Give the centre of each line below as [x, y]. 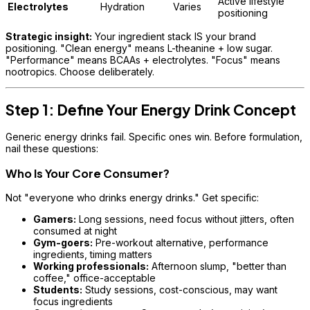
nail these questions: [52, 149]
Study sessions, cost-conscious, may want [180, 290]
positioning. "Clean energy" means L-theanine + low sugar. [139, 48]
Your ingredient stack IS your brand [174, 36]
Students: [58, 290]
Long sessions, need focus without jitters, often [185, 219]
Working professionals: [91, 266]
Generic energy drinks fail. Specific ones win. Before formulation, [154, 137]
